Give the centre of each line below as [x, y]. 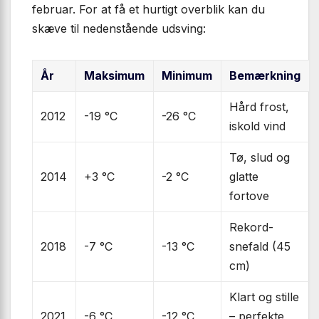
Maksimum [115, 75]
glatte [244, 176]
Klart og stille [265, 297]
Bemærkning [265, 75]
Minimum [187, 75]
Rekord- [252, 227]
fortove [250, 195]
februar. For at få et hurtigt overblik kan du [148, 9]
